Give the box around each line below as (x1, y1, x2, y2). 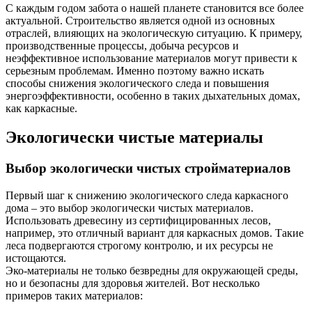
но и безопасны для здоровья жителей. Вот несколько (6, 277, 260, 290)
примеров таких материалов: (6, 290, 143, 302)
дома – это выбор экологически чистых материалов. (6, 202, 253, 214)
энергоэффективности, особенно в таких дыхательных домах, (6, 89, 300, 102)
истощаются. (6, 252, 66, 265)
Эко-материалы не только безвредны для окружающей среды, (6, 265, 298, 277)
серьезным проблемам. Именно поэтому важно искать (6, 64, 264, 77)
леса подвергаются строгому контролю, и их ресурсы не (6, 240, 273, 252)
